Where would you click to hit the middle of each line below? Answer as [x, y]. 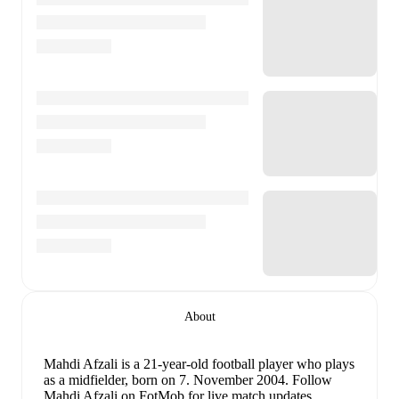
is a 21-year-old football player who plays [238, 364]
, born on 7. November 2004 [205, 380]
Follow [310, 380]
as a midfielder [84, 380]
